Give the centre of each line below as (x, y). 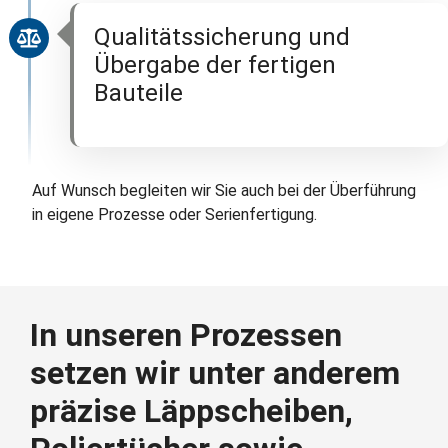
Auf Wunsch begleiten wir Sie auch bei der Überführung (224, 190)
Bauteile (138, 93)
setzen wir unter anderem (215, 373)
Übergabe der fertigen (215, 65)
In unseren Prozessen (186, 335)
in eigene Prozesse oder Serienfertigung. (174, 214)
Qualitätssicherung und (222, 37)
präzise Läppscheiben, (191, 411)
